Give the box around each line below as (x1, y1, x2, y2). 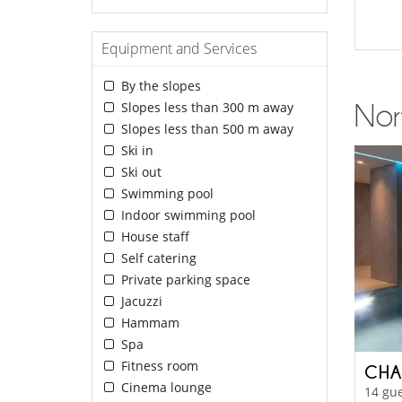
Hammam (117, 314, 179, 332)
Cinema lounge (117, 379, 212, 397)
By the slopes (117, 77, 201, 95)
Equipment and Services (101, 39, 257, 59)
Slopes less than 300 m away (117, 99, 293, 117)
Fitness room (117, 357, 198, 375)
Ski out (117, 163, 162, 181)
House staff (117, 228, 189, 246)
